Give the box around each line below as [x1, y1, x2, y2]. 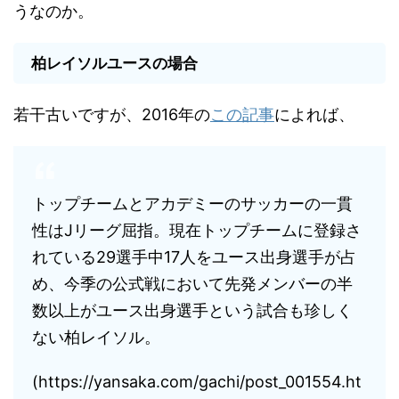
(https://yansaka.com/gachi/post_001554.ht [32, 372, 362, 391]
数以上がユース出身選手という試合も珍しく [32, 301, 353, 320]
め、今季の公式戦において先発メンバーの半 [32, 274, 353, 293]
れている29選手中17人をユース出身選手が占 [32, 248, 356, 266]
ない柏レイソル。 [32, 328, 160, 346]
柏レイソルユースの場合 [31, 54, 198, 72]
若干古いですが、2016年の [13, 105, 210, 124]
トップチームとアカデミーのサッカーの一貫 [32, 194, 353, 213]
